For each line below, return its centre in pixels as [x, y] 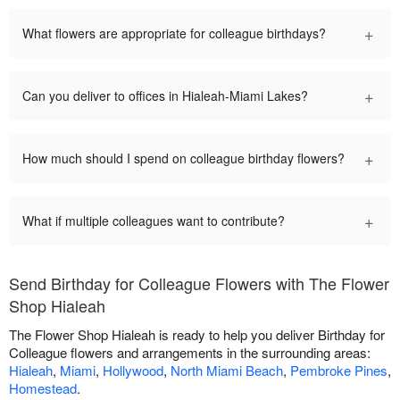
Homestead [43, 387]
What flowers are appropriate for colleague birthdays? [174, 33]
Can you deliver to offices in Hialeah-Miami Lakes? [165, 95]
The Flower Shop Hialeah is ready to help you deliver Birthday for [197, 334]
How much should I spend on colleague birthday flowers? [183, 158]
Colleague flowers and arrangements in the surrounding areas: [190, 352]
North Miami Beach [227, 370]
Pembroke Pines [339, 370]
